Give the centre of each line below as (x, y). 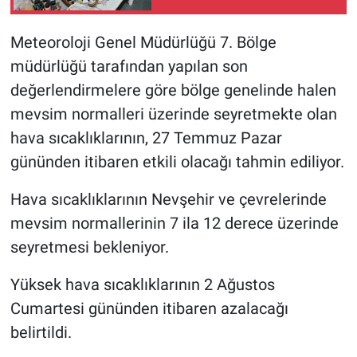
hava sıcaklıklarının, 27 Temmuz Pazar (146, 137)
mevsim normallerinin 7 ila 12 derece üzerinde (174, 223)
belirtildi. (41, 332)
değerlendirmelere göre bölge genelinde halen (173, 90)
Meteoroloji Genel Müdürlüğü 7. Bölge (143, 42)
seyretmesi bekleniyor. (89, 247)
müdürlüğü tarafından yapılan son (129, 66)
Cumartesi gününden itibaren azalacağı (149, 308)
